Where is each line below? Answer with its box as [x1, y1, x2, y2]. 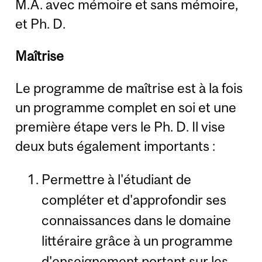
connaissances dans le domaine [41, 212, 231, 228]
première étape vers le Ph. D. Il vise [15, 119, 226, 135]
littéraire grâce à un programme [41, 232, 233, 249]
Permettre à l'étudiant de [41, 171, 191, 187]
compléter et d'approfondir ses [41, 191, 226, 208]
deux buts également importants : [15, 138, 216, 154]
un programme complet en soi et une [15, 99, 237, 116]
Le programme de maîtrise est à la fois [15, 80, 243, 96]
